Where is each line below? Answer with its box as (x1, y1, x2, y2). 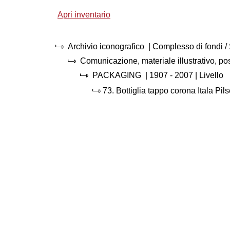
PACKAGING (92, 71, 141, 80)
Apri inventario (57, 10, 110, 20)
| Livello (195, 71, 223, 80)
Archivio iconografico (68, 42, 146, 51)
